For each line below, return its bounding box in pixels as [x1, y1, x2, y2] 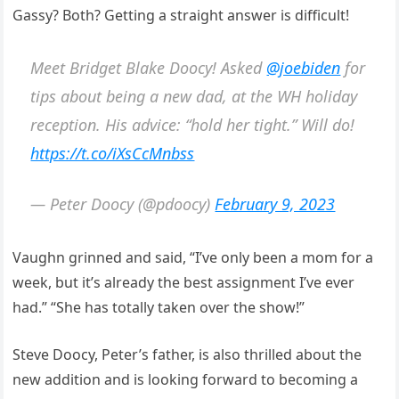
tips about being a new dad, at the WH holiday [30, 85, 358, 108]
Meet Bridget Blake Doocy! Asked [30, 57, 267, 79]
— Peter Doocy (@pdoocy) [30, 193, 216, 216]
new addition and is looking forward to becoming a [12, 369, 359, 389]
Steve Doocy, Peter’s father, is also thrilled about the [12, 344, 362, 364]
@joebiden [266, 57, 341, 79]
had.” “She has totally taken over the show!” [12, 297, 305, 317]
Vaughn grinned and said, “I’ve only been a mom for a [12, 247, 374, 267]
